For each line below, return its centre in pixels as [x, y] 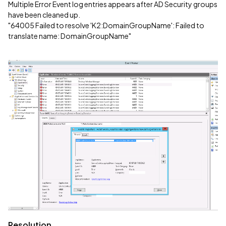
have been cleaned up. [44, 15]
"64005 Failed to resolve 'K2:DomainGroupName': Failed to [106, 25]
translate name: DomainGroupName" [70, 36]
